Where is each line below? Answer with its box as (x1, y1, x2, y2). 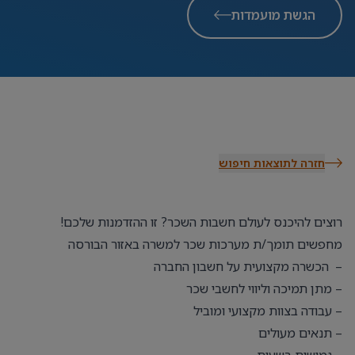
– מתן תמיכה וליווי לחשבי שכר (186, 280, 342, 297)
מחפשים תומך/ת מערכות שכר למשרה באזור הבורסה (65, 235, 342, 253)
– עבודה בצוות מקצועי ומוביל (193, 302, 342, 319)
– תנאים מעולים (258, 324, 342, 342)
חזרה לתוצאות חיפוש (219, 155, 325, 170)
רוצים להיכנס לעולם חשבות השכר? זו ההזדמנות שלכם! (57, 213, 342, 231)
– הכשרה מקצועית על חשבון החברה (154, 258, 342, 275)
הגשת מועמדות (231, 6, 315, 24)
